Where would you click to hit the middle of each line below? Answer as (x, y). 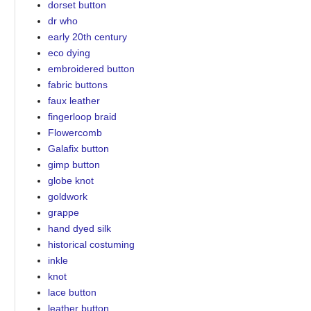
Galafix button (78, 148)
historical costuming (91, 244)
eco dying (69, 52)
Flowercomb (75, 132)
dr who (62, 20)
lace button (72, 292)
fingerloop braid (82, 116)
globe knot (70, 180)
